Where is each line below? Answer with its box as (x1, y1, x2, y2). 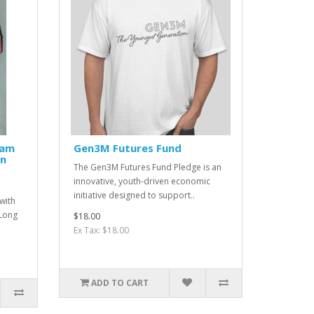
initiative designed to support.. (73, 189, 195, 202)
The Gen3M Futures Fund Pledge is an (73, 161, 221, 174)
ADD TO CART (90, 277, 149, 289)
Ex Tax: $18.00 (73, 224, 129, 237)
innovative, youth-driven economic (73, 175, 210, 188)
